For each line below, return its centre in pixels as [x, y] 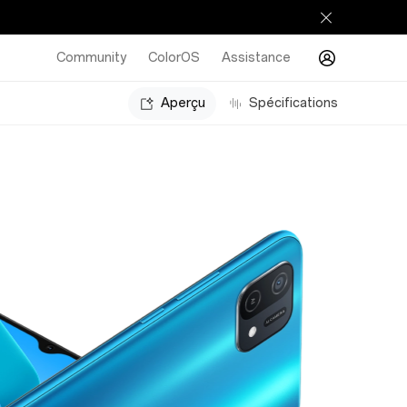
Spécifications [293, 103]
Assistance [256, 57]
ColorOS [174, 57]
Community [91, 57]
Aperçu [183, 103]
